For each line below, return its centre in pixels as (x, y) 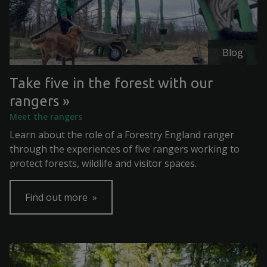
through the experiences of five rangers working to (125, 149)
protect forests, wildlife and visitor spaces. (103, 163)
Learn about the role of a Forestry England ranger (122, 135)
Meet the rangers (46, 117)
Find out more (58, 197)
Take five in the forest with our (111, 83)
